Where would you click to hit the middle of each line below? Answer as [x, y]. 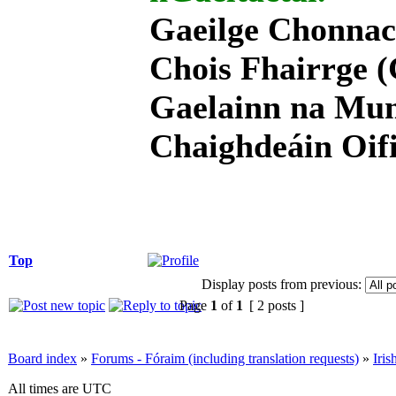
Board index [42, 359]
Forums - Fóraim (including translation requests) [225, 359]
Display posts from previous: [282, 285]
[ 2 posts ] [277, 306]
